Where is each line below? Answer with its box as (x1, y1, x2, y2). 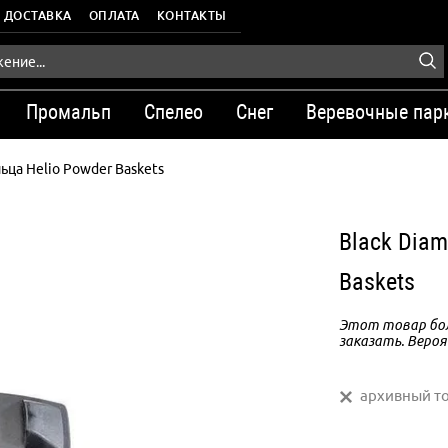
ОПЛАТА (88, 9, 140, 22)
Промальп (26, 100, 111, 124)
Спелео (144, 100, 203, 124)
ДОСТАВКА (3, 9, 72, 22)
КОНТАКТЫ (156, 9, 227, 22)
